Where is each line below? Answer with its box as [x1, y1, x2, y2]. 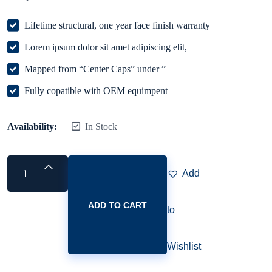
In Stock [85, 121, 117, 132]
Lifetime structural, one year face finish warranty [24, 20, 210, 31]
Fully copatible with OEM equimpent [24, 86, 168, 97]
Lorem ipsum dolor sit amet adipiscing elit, [24, 42, 187, 53]
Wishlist [167, 241, 201, 252]
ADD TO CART [88, 200, 147, 210]
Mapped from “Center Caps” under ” [24, 64, 166, 75]
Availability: [7, 121, 57, 132]
